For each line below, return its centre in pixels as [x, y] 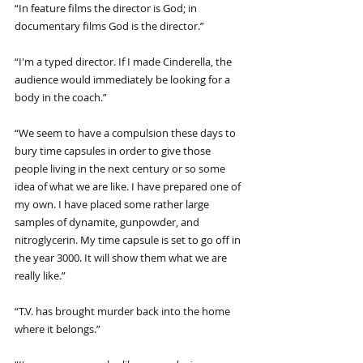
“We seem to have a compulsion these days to [126, 133]
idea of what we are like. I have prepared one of [129, 187]
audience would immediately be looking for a [124, 80]
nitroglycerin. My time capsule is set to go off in [129, 240]
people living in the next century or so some [121, 169]
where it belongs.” [58, 329]
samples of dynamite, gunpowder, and [108, 222]
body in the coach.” [61, 98]
